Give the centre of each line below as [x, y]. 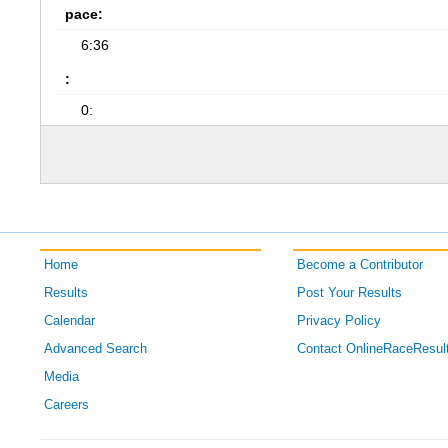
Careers [67, 405]
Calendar [70, 321]
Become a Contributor [359, 265]
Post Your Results [349, 293]
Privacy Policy [338, 321]
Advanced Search [96, 349]
